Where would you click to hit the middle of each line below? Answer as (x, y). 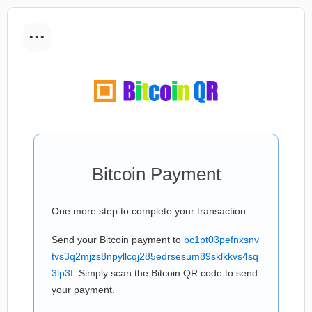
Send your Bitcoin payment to (118, 240)
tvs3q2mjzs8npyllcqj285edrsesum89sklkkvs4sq (155, 256)
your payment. (83, 290)
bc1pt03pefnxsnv (221, 240)
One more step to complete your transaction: (150, 211)
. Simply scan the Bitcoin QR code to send (165, 273)
